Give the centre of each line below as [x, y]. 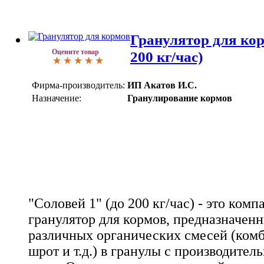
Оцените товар [75, 52]
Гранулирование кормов [180, 98]
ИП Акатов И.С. [162, 85]
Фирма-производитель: [78, 85]
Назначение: [57, 98]
